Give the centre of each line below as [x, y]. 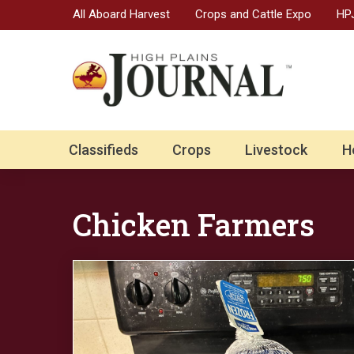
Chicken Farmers [194, 225]
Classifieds [104, 150]
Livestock [277, 150]
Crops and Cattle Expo [253, 14]
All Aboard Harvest [121, 14]
